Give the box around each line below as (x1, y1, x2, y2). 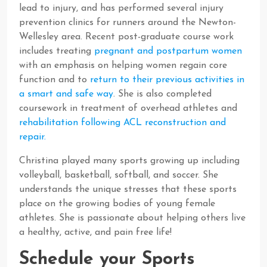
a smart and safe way (19, 89, 113, 99)
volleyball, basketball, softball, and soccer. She (19, 170, 218, 180)
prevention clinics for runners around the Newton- (19, 18, 236, 27)
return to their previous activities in (90, 75, 244, 85)
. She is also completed (113, 89, 212, 99)
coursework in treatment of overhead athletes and (19, 104, 237, 113)
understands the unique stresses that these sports (19, 185, 237, 194)
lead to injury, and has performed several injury (19, 4, 223, 13)
